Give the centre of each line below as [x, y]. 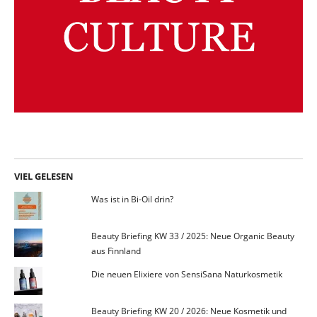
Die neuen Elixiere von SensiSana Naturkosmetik [186, 275]
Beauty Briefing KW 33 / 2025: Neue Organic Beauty [192, 236]
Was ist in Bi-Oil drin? [132, 200]
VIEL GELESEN [44, 177]
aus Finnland [116, 251]
